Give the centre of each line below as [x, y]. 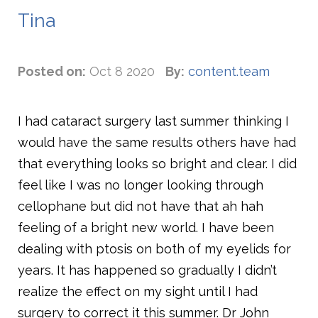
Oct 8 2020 [122, 71]
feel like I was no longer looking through [141, 185]
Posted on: [52, 71]
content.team [229, 71]
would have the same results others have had [157, 142]
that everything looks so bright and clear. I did [157, 163]
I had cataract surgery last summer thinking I [153, 121]
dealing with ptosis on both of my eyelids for [154, 248]
